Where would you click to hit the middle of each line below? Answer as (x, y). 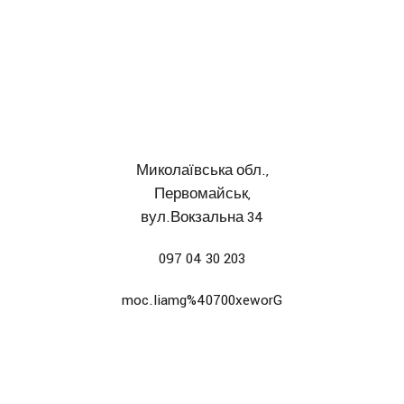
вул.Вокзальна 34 (202, 217)
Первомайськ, (202, 193)
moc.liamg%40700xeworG (202, 300)
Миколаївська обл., (202, 170)
